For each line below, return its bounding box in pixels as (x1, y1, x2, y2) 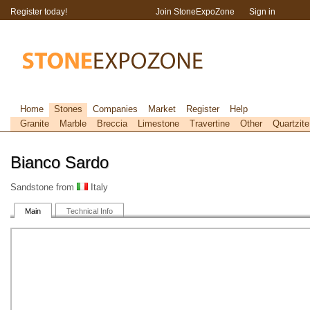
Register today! (10, 7, 67, 17)
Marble (60, 118, 86, 129)
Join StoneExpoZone (156, 7, 235, 17)
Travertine (190, 118, 230, 129)
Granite (20, 118, 49, 129)
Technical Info (66, 207, 113, 215)
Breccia (97, 118, 127, 129)
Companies (93, 104, 138, 114)
